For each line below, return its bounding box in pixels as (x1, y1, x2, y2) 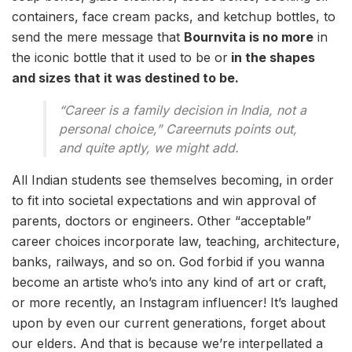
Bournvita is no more (184, 29, 313, 46)
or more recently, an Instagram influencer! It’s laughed (12, 295, 338, 311)
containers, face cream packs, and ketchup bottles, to (12, 9, 335, 25)
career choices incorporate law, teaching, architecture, (12, 233, 340, 250)
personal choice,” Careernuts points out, (59, 121, 297, 137)
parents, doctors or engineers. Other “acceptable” (12, 213, 311, 229)
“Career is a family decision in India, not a (59, 102, 306, 119)
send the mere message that (12, 29, 184, 46)
